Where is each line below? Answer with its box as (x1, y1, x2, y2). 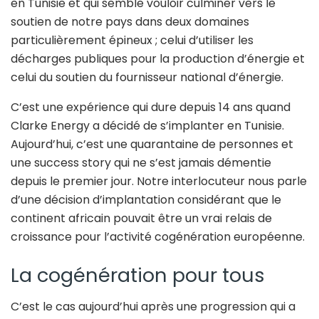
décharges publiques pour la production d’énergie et (11, 51, 305, 68)
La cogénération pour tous (11, 261, 265, 289)
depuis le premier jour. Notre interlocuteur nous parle (11, 173, 307, 190)
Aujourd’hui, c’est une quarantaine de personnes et (11, 136, 293, 153)
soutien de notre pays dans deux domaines (11, 14, 249, 31)
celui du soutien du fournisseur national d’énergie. (11, 69, 283, 86)
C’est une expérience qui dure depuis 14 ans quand (11, 99, 291, 116)
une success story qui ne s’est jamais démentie (11, 155, 271, 172)
